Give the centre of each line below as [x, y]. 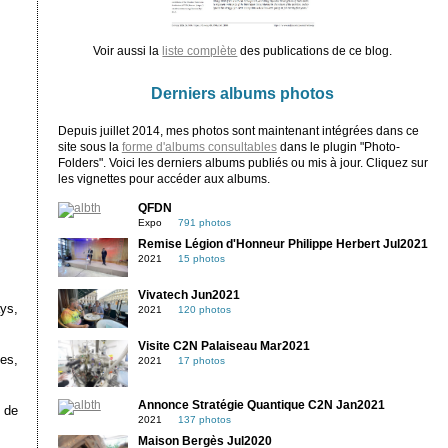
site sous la [89, 146]
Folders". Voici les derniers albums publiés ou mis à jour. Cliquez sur [242, 162]
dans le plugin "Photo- [338, 146]
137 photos [204, 419]
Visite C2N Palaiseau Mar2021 [223, 346]
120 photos [204, 309]
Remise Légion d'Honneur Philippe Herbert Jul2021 [282, 243]
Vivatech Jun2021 [188, 294]
